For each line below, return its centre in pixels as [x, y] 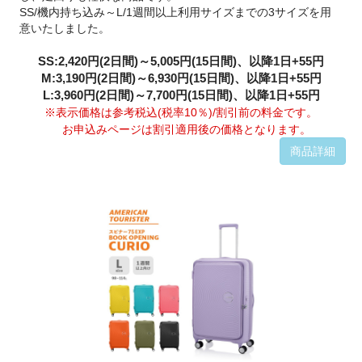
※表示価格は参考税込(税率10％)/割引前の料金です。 [181, 113]
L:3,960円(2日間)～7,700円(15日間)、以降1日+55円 [181, 95]
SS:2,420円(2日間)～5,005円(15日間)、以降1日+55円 [181, 61]
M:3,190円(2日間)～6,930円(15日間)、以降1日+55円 [181, 78]
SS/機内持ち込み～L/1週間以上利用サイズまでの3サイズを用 [176, 13]
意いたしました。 [65, 29]
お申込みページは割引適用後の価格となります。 [181, 130]
